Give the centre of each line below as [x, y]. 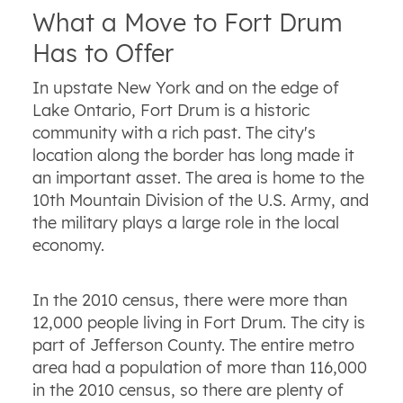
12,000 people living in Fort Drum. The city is [198, 323]
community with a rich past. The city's [174, 133]
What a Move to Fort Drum [187, 22]
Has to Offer [103, 53]
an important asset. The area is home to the [198, 178]
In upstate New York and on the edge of [185, 88]
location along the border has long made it [193, 156]
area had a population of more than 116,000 [199, 368]
